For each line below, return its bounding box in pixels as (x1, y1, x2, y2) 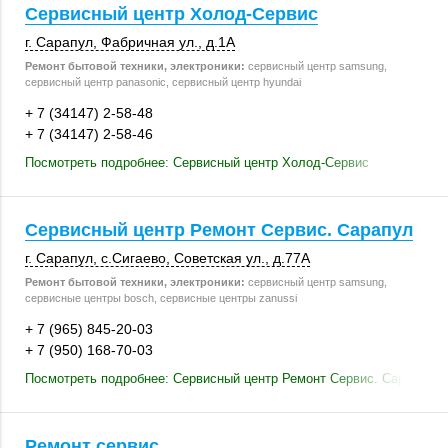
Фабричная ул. (101, 34, 198, 50)
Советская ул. (174, 250, 265, 266)
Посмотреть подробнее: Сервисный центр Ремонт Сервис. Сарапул (25, 371, 434, 386)
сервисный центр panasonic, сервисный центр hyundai (25, 76, 301, 88)
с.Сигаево (101, 250, 166, 266)
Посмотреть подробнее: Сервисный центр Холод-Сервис (25, 155, 369, 170)
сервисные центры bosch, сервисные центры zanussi (25, 292, 297, 304)
